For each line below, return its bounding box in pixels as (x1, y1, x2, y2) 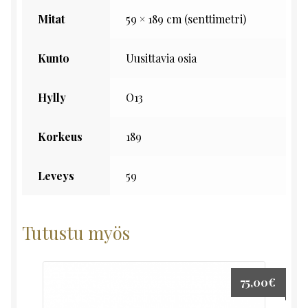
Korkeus (37, 129, 82, 144)
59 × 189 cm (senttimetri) (125, 12, 246, 27)
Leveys (37, 168, 74, 184)
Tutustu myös (22, 220, 130, 244)
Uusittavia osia (125, 51, 197, 66)
